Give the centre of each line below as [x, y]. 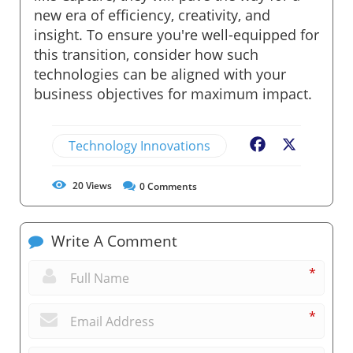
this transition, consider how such [146, 54]
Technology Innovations [139, 145]
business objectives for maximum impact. [173, 93]
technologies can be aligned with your [160, 74]
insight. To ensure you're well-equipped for [176, 34]
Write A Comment [112, 241]
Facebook [296, 145]
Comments [171, 186]
